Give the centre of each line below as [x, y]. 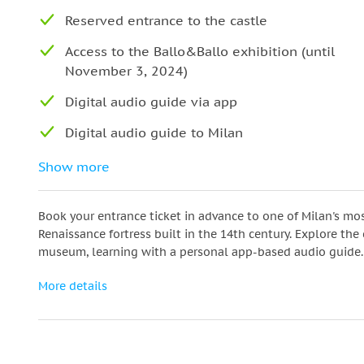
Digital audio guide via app [151, 102]
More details [73, 286]
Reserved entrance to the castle [166, 20]
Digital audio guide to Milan [154, 132]
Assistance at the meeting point [167, 163]
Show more [74, 167]
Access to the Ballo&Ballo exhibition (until [200, 51]
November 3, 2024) [126, 71]
